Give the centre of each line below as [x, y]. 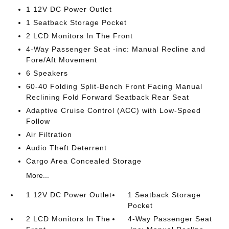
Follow [38, 121]
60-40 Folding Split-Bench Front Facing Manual [114, 86]
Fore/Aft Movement [61, 60]
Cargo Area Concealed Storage [84, 161]
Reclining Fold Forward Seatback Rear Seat [107, 97]
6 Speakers [47, 73]
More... [37, 175]
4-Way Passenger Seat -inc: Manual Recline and [116, 49]
